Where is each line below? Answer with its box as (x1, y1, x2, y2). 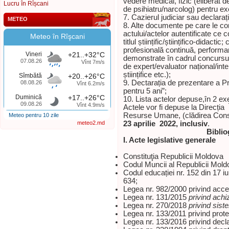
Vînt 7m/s (81, 59, 105, 65)
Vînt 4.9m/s (77, 102, 105, 108)
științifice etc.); (123, 71, 171, 79)
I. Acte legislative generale (123, 136, 216, 144)
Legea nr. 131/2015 (123, 193, 189, 201)
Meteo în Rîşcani (30, 32, 85, 40)
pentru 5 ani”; (123, 87, 167, 95)
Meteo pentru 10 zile (9, 112, 59, 118)
